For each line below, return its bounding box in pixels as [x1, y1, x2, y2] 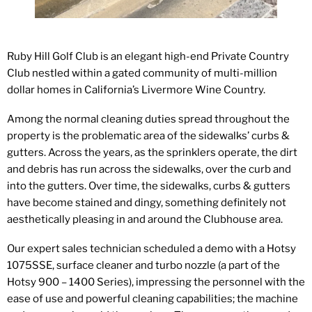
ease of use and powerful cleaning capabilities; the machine [7, 292, 298, 305]
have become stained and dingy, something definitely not [7, 196, 286, 209]
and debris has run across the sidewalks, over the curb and [7, 162, 291, 175]
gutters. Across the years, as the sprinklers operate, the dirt [7, 146, 297, 159]
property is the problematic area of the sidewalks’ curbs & [7, 129, 290, 142]
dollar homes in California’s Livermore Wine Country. [7, 83, 265, 96]
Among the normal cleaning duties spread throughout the [7, 112, 290, 125]
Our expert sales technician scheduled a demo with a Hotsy [7, 242, 296, 255]
